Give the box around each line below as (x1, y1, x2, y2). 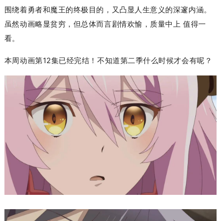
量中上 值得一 (157, 19, 206, 29)
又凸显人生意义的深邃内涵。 (111, 4, 212, 14)
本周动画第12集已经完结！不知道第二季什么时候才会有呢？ (4, 55, 213, 65)
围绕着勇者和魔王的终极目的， (4, 4, 112, 14)
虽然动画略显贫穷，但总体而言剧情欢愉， (4, 19, 150, 29)
